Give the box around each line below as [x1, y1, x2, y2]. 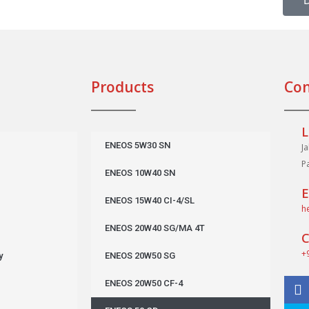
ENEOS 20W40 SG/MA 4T [105, 223, 205, 234]
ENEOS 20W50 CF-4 [105, 278, 183, 289]
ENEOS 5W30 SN [105, 140, 170, 151]
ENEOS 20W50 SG [105, 250, 175, 261]
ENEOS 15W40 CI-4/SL [105, 195, 195, 206]
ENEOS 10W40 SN [105, 168, 175, 179]
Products [91, 77, 154, 97]
